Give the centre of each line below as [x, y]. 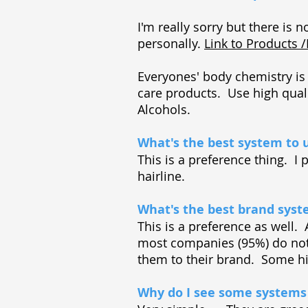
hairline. [165, 176]
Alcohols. [164, 109]
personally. [171, 43]
